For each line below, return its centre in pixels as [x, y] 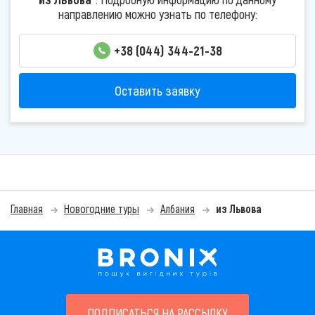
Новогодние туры [102, 209]
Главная [27, 209]
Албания [178, 209]
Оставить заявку [157, 91]
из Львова [239, 209]
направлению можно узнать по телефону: [157, 14]
